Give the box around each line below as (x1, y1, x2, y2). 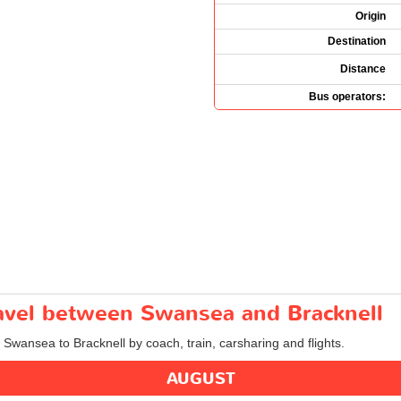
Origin (355, 9, 386, 22)
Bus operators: (309, 90, 386, 103)
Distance (340, 62, 386, 75)
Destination (328, 34, 386, 47)
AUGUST (166, 367, 235, 390)
